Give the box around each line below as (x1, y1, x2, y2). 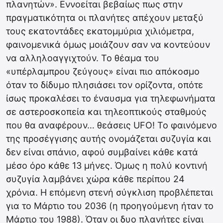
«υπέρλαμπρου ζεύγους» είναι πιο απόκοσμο (6, 66, 200, 77)
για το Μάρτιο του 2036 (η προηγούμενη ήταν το (6, 201, 214, 211)
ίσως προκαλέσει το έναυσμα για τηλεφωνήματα (6, 93, 216, 104)
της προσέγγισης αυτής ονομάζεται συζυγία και (6, 133, 211, 144)
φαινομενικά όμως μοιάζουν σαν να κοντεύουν (6, 39, 210, 50)
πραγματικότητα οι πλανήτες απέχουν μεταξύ (6, 12, 204, 23)
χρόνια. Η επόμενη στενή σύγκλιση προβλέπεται (6, 187, 213, 198)
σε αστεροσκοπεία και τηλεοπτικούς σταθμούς (6, 107, 207, 117)
